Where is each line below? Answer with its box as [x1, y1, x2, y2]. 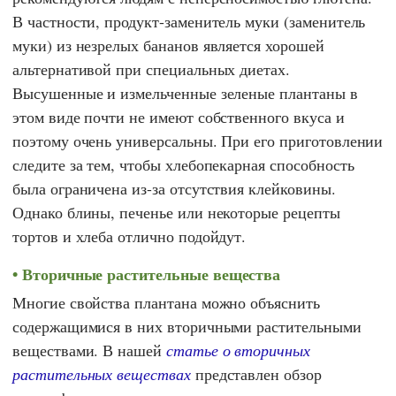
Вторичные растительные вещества [21, 262, 281, 286]
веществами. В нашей [12, 339, 166, 362]
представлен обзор [190, 363, 322, 385]
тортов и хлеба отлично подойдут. [12, 225, 247, 247]
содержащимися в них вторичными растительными [12, 316, 362, 338]
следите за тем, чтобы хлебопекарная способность [12, 153, 354, 175]
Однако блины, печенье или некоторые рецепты [12, 201, 340, 223]
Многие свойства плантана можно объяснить [12, 292, 320, 314]
